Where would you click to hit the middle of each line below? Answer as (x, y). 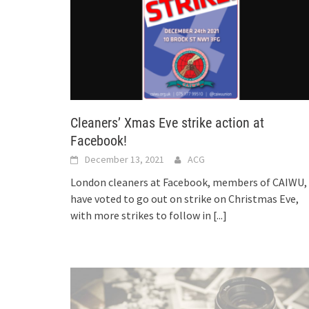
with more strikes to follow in (142, 216)
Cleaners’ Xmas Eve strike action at (167, 123)
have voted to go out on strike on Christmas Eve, (185, 199)
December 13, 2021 (124, 160)
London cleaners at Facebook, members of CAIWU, (189, 182)
